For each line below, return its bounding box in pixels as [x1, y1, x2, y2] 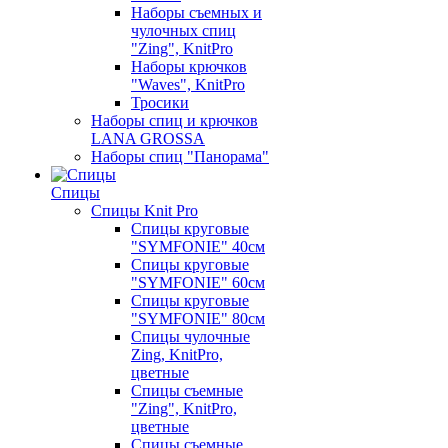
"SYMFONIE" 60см [131, 274, 265, 291]
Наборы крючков [131, 58, 247, 75]
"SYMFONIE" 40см [131, 238, 265, 255]
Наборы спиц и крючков [91, 112, 258, 129]
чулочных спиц [131, 22, 236, 39]
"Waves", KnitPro [131, 76, 245, 93]
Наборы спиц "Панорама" [91, 148, 269, 165]
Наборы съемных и [131, 4, 262, 21]
